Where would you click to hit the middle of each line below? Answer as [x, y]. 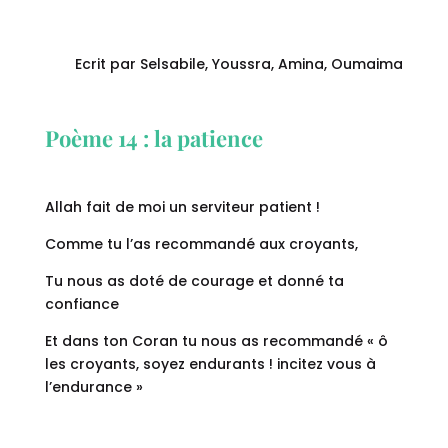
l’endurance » [93, 387]
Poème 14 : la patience [153, 138]
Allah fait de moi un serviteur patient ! [182, 207]
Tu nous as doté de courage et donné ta [194, 281]
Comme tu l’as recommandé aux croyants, [201, 244]
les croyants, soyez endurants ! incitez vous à [210, 364]
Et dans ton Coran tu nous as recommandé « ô [216, 341]
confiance [81, 304]
